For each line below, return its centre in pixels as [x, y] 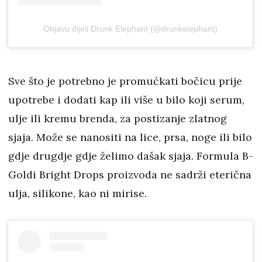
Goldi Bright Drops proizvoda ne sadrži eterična [130, 175]
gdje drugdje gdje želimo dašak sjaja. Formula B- [131, 156]
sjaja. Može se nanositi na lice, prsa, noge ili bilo [130, 137]
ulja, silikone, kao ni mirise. [77, 194]
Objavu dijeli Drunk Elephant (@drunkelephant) [130, 29]
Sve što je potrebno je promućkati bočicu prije [125, 81]
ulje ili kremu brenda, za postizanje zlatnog [118, 119]
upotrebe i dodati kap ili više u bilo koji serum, [126, 100]
